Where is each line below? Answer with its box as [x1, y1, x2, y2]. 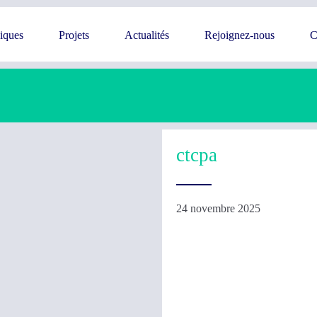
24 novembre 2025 [176, 202, 260, 214]
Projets [59, 29, 89, 41]
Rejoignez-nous [204, 29, 275, 41]
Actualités [125, 29, 169, 41]
